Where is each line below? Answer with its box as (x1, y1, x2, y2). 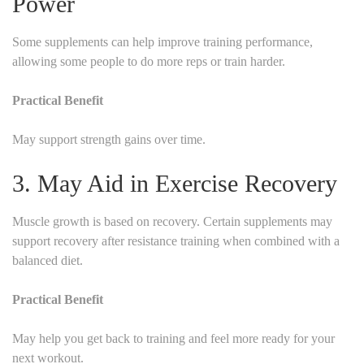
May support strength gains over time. (12, 132, 206, 146)
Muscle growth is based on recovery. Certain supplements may (12, 214, 332, 228)
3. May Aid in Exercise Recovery (12, 169, 337, 197)
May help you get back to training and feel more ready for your (12, 331, 335, 345)
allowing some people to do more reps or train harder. (12, 54, 285, 68)
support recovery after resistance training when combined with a (12, 233, 340, 248)
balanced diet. (12, 253, 83, 267)
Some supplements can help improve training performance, (12, 34, 313, 49)
